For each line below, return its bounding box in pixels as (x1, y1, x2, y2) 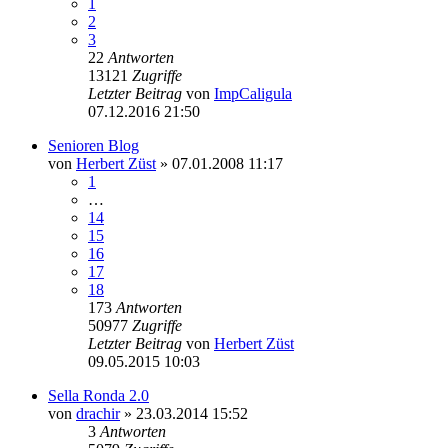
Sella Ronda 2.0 (48, 386, 149, 404)
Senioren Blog (48, 136, 139, 154)
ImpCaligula (214, 84, 292, 102)
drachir (76, 404, 120, 422)
